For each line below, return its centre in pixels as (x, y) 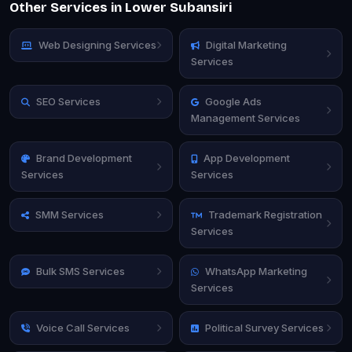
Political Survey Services (264, 327)
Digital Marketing (246, 44)
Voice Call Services (83, 327)
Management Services (246, 117)
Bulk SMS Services (81, 271)
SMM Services (70, 214)
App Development (247, 158)
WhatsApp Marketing (256, 271)
